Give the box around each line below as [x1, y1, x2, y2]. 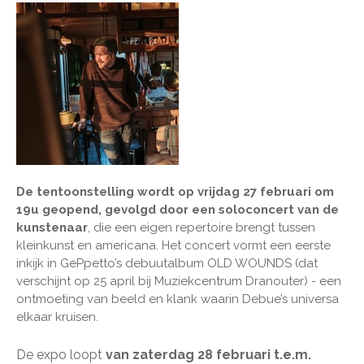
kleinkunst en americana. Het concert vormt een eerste [16, 237, 331, 253]
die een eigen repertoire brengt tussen [93, 219, 315, 235]
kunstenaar [16, 219, 88, 235]
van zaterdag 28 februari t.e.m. [106, 346, 311, 362]
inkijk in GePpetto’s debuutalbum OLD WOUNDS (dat [16, 255, 318, 271]
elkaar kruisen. [16, 309, 98, 324]
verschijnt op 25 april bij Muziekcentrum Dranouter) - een [16, 273, 341, 288]
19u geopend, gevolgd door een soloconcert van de [16, 201, 339, 217]
